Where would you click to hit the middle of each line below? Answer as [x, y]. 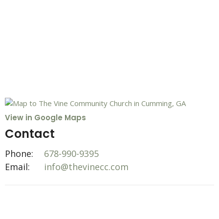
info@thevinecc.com [86, 166]
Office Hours [42, 204]
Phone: [19, 153]
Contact [30, 134]
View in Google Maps [45, 118]
